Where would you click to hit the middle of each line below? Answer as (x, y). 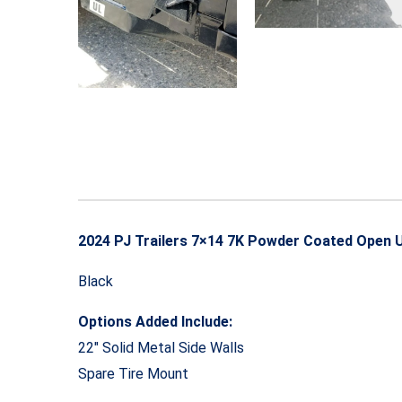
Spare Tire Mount (133, 374)
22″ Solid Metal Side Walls (161, 348)
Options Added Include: (155, 322)
